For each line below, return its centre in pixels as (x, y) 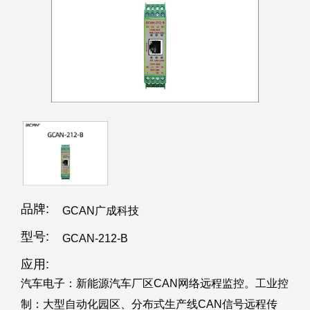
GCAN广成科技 (101, 211)
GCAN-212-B (95, 239)
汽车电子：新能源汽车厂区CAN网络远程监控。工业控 (155, 284)
